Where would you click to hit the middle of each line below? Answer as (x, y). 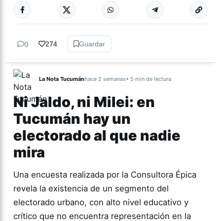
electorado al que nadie (97, 136)
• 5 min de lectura (148, 79)
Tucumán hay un (72, 119)
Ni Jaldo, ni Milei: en (84, 102)
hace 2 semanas (105, 79)
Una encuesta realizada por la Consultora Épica (105, 175)
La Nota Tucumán (62, 79)
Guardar (92, 44)
